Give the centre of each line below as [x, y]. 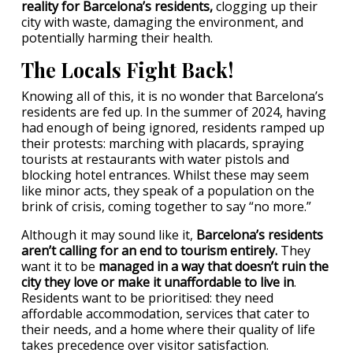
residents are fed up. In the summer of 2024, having [174, 112]
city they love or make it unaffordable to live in [158, 282]
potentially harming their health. [117, 38]
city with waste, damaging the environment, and [162, 22]
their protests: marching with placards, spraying [163, 143]
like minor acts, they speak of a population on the [168, 191]
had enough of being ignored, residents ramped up [173, 128]
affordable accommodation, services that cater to [165, 314]
